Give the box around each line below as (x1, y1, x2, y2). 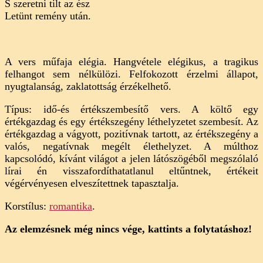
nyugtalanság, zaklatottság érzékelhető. (5, 80, 171, 93)
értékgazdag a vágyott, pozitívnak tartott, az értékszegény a (5, 128, 258, 140)
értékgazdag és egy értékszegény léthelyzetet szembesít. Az (5, 116, 258, 128)
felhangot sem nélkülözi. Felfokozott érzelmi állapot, (5, 68, 258, 80)
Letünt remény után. (5, 10, 91, 22)
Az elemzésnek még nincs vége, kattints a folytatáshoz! (5, 223, 252, 235)
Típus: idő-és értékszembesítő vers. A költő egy (5, 103, 258, 116)
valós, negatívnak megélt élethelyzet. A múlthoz (5, 140, 258, 153)
